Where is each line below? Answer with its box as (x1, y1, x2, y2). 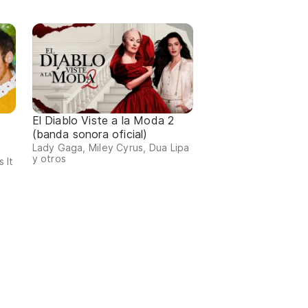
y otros (32, 153, 67, 165)
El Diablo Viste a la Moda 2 (32, 113, 175, 128)
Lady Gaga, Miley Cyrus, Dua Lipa (32, 142, 190, 154)
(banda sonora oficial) (32, 127, 148, 142)
